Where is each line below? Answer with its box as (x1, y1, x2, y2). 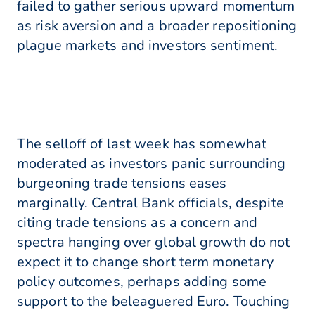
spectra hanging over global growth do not (17, 233, 290, 252)
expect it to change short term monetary (17, 252, 274, 272)
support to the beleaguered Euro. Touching (17, 292, 290, 311)
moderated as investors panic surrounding (17, 154, 286, 174)
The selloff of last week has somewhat (17, 134, 267, 154)
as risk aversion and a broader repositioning (17, 16, 297, 36)
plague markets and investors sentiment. (17, 36, 278, 56)
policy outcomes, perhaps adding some (17, 272, 267, 292)
